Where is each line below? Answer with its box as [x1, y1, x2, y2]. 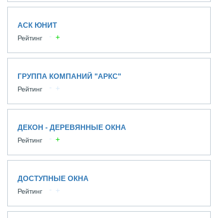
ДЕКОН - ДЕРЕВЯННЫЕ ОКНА [18, 123, 126, 131]
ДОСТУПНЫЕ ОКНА [18, 174, 89, 182]
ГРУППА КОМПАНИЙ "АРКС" [18, 72, 121, 80]
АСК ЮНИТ [18, 21, 57, 29]
